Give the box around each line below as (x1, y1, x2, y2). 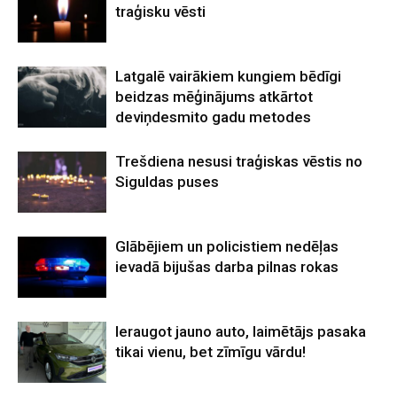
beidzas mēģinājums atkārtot (115, 88, 313, 105)
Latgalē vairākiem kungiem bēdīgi (115, 67, 341, 85)
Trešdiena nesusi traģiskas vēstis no (115, 152, 362, 170)
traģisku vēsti (115, 3, 206, 20)
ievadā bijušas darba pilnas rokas (115, 258, 339, 276)
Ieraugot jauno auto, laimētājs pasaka (115, 323, 366, 340)
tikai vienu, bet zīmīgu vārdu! (115, 343, 306, 361)
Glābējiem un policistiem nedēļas (115, 237, 339, 255)
